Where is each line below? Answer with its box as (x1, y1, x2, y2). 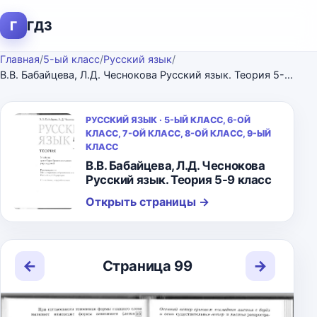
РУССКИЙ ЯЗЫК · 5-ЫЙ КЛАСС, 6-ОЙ (86, 115, 250, 125)
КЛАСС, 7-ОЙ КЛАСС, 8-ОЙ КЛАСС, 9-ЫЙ (86, 128, 271, 139)
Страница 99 (102, 257, 192, 275)
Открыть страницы (86, 195, 199, 209)
